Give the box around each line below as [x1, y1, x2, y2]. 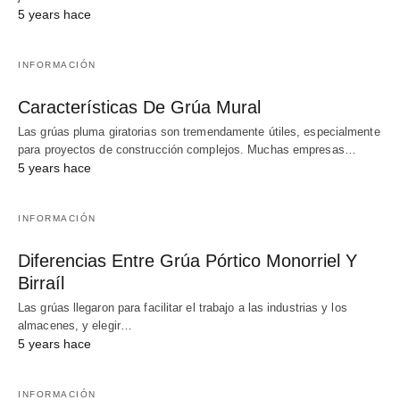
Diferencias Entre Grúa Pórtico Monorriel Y [18, 251, 357, 271]
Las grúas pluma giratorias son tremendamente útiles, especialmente [18, 125, 380, 138]
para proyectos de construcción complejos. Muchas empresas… [18, 143, 356, 156]
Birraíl [18, 273, 64, 293]
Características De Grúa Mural [18, 97, 261, 117]
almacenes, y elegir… [18, 319, 132, 332]
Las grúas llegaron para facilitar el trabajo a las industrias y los [18, 301, 347, 314]
